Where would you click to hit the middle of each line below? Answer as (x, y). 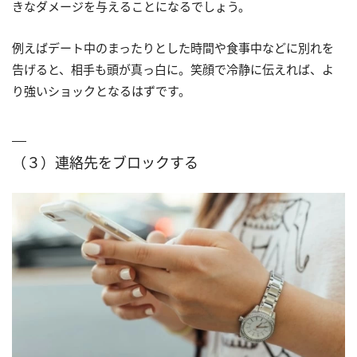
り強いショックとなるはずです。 (101, 90)
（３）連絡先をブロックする (105, 162)
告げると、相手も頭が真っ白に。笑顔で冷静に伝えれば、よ (173, 69)
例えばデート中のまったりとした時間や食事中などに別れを (173, 47)
